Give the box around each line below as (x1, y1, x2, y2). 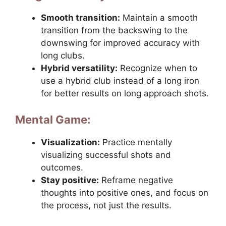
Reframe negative (99, 175, 173, 185)
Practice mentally (100, 137, 172, 147)
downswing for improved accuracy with (41, 38, 200, 48)
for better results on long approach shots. (41, 88, 209, 99)
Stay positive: (41, 175, 99, 185)
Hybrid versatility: (41, 63, 118, 74)
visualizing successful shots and (41, 149, 171, 160)
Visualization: (41, 137, 100, 147)
